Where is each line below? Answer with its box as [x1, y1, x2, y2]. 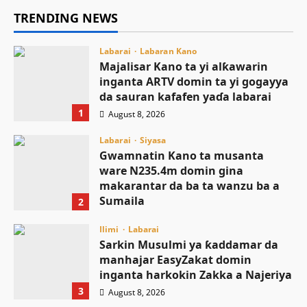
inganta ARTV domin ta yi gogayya [99, 74, 288, 90]
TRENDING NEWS [14, 10, 118, 27]
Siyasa [139, 134, 167, 147]
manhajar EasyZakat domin [99, 252, 251, 268]
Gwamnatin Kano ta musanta [99, 148, 264, 164]
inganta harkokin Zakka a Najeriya [99, 267, 292, 283]
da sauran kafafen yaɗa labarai [99, 89, 271, 105]
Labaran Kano [139, 45, 197, 58]
